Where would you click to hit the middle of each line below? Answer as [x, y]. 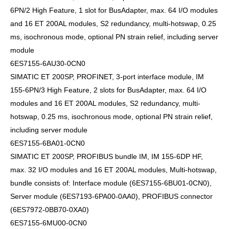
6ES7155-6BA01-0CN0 [48, 143]
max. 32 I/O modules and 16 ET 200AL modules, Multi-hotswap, [113, 170]
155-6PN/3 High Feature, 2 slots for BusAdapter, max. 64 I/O [108, 90]
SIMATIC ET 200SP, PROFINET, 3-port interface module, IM [107, 77]
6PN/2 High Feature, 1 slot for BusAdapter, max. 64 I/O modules [114, 10]
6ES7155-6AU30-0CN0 [48, 63]
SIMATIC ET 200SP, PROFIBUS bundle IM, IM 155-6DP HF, [107, 156]
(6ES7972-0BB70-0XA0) [50, 210]
